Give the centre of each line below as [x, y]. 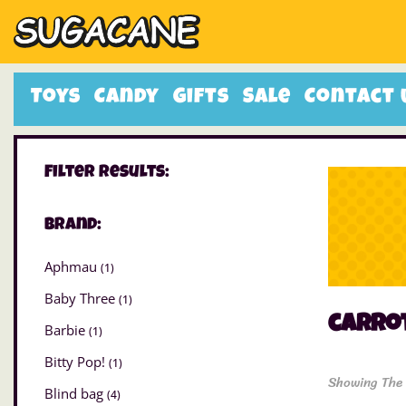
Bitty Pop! [77, 362]
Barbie [67, 330]
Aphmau [72, 267]
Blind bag [76, 394]
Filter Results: [107, 173]
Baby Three [82, 299]
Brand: [73, 226]
